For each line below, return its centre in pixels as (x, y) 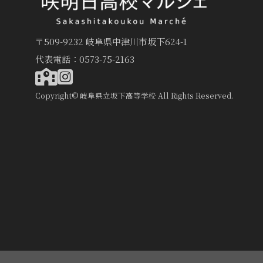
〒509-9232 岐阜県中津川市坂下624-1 (111, 42)
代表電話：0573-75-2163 (85, 59)
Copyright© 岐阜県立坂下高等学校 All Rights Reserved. (134, 96)
